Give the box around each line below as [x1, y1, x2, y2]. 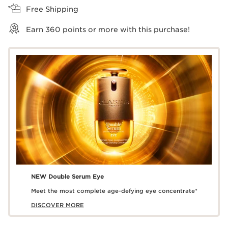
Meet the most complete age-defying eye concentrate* [31, 187, 197, 195]
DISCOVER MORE [31, 202, 84, 209]
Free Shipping [26, 5, 78, 14]
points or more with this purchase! [61, 25, 190, 34]
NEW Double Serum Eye [31, 173, 104, 181]
